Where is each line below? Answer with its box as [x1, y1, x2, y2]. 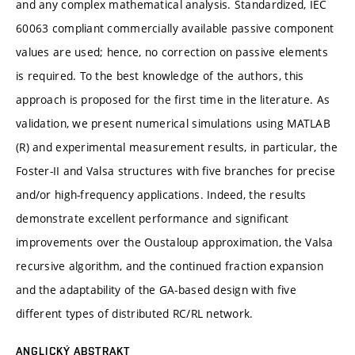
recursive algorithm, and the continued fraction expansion [16, 258, 323, 273]
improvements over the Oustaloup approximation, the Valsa [16, 234, 334, 250]
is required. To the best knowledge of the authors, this [16, 67, 304, 83]
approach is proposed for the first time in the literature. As [16, 91, 330, 107]
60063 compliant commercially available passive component [16, 20, 334, 36]
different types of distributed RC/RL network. [16, 305, 254, 321]
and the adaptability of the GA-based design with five [16, 281, 296, 297]
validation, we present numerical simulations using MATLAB [16, 115, 330, 131]
